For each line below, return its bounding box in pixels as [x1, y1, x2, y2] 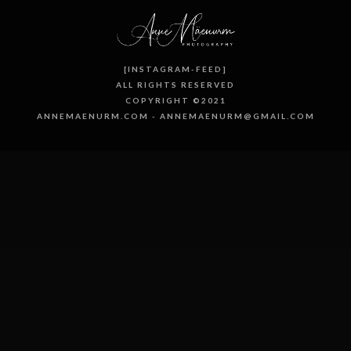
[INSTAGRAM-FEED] [124, 64, 227, 74]
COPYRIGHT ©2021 [125, 96, 226, 106]
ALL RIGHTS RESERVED [116, 80, 235, 90]
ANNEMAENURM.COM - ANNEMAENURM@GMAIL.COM [36, 111, 315, 121]
